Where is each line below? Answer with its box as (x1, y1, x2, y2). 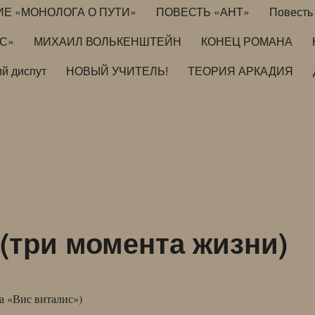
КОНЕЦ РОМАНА (201, 32, 293, 49)
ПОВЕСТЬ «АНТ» (156, 3, 250, 20)
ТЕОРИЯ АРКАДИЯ (188, 62, 294, 79)
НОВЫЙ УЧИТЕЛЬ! (66, 62, 169, 79)
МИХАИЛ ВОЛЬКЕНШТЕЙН (34, 32, 182, 49)
